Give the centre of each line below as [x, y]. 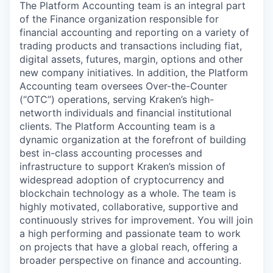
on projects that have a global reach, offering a [129, 247]
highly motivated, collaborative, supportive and [129, 207]
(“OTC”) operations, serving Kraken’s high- [117, 100]
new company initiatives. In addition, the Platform [134, 73]
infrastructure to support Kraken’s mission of [122, 167]
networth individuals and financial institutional [126, 113]
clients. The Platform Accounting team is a [117, 126]
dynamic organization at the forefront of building [133, 140]
